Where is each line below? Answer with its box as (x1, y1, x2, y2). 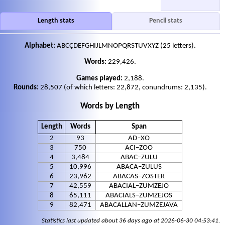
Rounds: (13, 83, 39, 91)
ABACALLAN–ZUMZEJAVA (100, 201, 178, 209)
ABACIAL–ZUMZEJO (109, 182, 169, 190)
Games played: (76, 74, 123, 82)
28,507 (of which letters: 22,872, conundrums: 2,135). (38, 83, 207, 91)
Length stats (37, 17, 74, 25)
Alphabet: (24, 42, 55, 50)
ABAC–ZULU (120, 154, 158, 162)
